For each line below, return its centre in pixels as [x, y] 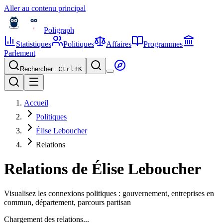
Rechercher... [39, 69]
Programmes [163, 44]
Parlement [20, 53]
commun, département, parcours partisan [67, 202]
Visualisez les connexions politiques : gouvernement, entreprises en [109, 193]
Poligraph [59, 30]
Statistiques [34, 44]
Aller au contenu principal [45, 8]
